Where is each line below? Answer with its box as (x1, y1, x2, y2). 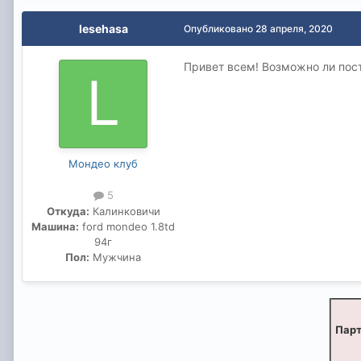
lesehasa (78, 22, 128, 36)
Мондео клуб (68, 157, 138, 171)
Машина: (31, 219, 79, 233)
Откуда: (46, 204, 89, 218)
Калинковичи (89, 204, 160, 218)
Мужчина (89, 250, 141, 263)
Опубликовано (184, 23, 255, 35)
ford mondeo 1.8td (79, 219, 175, 233)
